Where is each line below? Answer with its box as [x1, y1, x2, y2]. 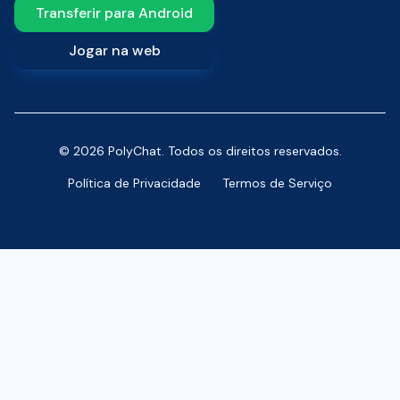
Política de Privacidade [68, 175, 201, 191]
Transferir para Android [36, 4, 193, 22]
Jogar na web [68, 41, 161, 60]
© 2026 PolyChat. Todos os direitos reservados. [58, 143, 342, 159]
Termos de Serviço [222, 175, 332, 191]
